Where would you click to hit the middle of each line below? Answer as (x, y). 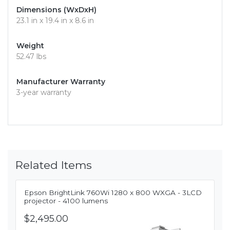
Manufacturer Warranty (61, 82)
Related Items (54, 165)
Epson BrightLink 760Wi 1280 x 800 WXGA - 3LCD (113, 193)
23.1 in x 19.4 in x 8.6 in (55, 21)
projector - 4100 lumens (66, 201)
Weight (30, 46)
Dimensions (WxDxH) (56, 10)
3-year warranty (44, 93)
